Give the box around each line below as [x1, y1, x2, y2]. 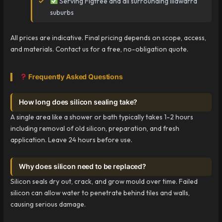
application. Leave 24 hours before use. [10, 135, 133, 145]
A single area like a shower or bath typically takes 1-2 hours [10, 112, 194, 122]
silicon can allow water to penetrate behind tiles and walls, [10, 188, 190, 198]
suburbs [50, 7, 74, 17]
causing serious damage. [10, 200, 86, 209]
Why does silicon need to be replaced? [19, 163, 146, 171]
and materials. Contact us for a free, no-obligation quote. [10, 45, 189, 54]
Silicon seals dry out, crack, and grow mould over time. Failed [10, 177, 198, 186]
